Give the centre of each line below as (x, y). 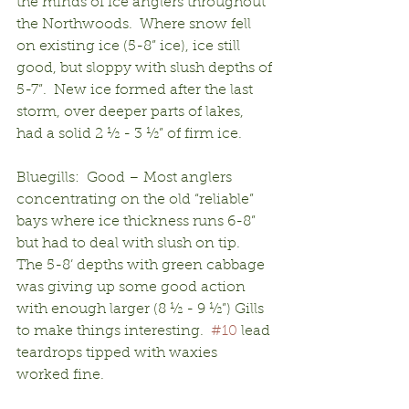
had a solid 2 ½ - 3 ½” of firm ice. (129, 134)
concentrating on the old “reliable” (137, 199)
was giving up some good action (133, 287)
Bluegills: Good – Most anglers (126, 178)
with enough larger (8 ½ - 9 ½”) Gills (142, 309)
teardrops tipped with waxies (119, 353)
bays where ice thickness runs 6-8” (138, 221)
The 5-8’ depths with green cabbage (142, 265)
